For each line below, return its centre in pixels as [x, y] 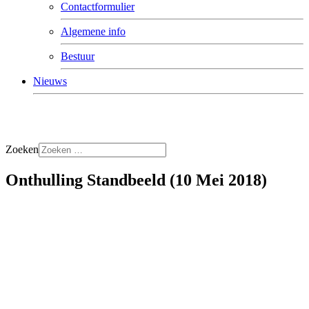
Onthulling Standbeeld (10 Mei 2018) [136, 180]
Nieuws [50, 81]
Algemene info [93, 31]
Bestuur [78, 56]
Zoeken [22, 149]
